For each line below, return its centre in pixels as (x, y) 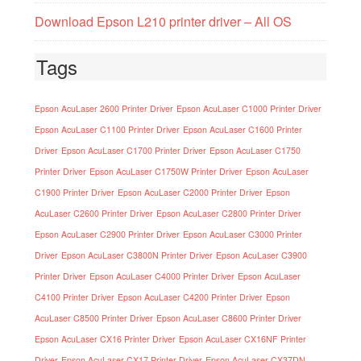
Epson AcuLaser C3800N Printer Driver (137, 255)
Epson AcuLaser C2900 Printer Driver (107, 234)
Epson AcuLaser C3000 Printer (242, 234)
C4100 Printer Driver (74, 297)
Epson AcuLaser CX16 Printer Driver (105, 338)
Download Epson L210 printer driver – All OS (163, 21)
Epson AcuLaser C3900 (261, 255)
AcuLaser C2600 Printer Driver (93, 213)
